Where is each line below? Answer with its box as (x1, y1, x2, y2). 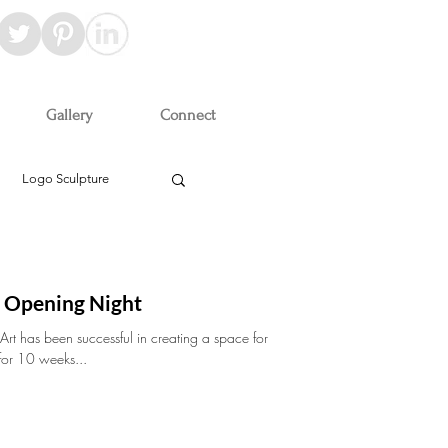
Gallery (46, 106, 93, 124)
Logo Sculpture (22, 171, 109, 186)
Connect (160, 106, 216, 124)
